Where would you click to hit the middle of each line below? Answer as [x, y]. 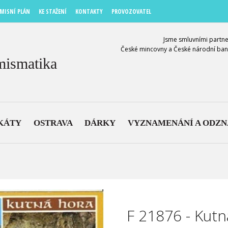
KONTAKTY [89, 11]
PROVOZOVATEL [131, 11]
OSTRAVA [53, 123]
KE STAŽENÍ [53, 11]
